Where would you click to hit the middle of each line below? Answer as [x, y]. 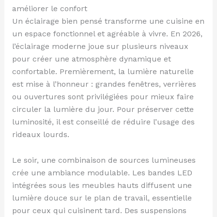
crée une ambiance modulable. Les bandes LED [102, 172]
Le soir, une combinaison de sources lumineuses [104, 160]
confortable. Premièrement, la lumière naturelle [103, 71]
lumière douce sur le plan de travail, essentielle [102, 198]
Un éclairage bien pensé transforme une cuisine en [108, 21]
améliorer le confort [49, 8]
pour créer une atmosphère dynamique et [91, 59]
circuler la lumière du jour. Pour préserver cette [103, 109]
